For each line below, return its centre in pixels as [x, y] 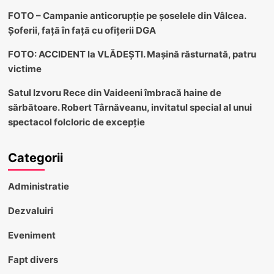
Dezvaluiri [30, 210]
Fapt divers [33, 259]
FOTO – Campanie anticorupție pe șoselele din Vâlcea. [127, 15]
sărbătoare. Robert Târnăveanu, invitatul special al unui [130, 107]
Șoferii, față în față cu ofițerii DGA [82, 30]
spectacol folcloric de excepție [76, 122]
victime [24, 68]
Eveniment [31, 235]
